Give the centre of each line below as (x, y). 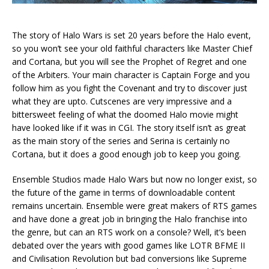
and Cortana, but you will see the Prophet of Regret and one (129, 62)
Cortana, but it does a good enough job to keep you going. (126, 154)
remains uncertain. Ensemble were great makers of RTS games (134, 206)
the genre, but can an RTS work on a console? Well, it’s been (129, 232)
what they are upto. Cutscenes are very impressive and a (122, 101)
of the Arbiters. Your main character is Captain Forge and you (131, 75)
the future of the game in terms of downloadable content (124, 193)
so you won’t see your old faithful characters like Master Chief (132, 49)
